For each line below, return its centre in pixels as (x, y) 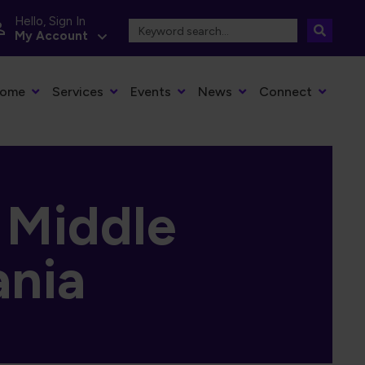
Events (151, 92)
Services (78, 92)
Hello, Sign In (50, 21)
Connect (286, 92)
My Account (51, 35)
